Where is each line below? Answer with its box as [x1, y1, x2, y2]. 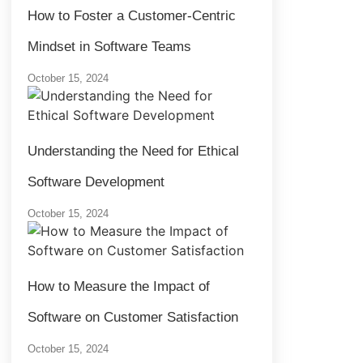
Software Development [28, 173, 164, 190]
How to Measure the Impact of [28, 278, 210, 294]
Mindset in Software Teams [28, 38, 191, 54]
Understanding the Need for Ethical [28, 143, 239, 159]
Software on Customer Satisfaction [28, 309, 238, 325]
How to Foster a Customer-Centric [28, 7, 236, 23]
